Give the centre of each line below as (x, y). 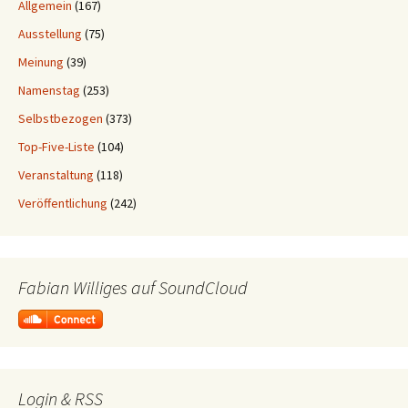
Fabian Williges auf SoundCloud (133, 288)
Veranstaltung (56, 175)
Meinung (41, 62)
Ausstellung (50, 34)
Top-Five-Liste (56, 147)
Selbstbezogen (61, 119)
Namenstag (49, 91)
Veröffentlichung (63, 204)
